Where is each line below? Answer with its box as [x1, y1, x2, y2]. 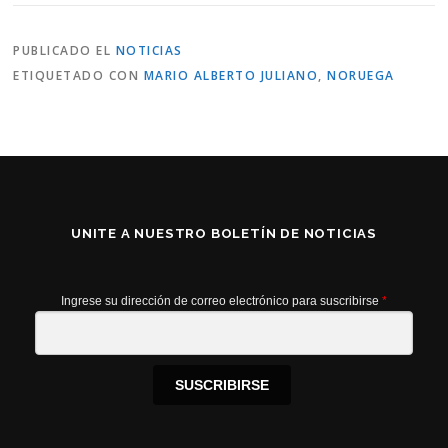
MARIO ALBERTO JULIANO [143, 67, 319, 84]
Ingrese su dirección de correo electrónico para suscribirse [61, 294, 382, 308]
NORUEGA [327, 67, 395, 84]
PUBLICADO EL [13, 42, 116, 59]
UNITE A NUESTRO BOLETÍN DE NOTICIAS [71, 226, 377, 241]
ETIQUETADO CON [13, 67, 144, 84]
